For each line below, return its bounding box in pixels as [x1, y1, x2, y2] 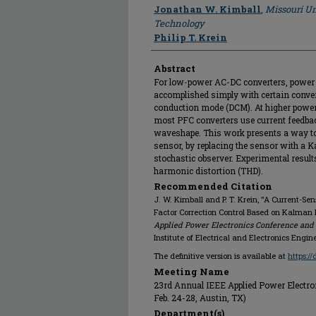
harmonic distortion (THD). [154, 165, 263, 176]
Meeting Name [154, 265, 229, 278]
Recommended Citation [154, 180, 272, 193]
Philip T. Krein [154, 31, 227, 44]
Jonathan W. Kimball [154, 3, 261, 16]
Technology [154, 17, 205, 30]
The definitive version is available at [154, 250, 288, 261]
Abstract [154, 62, 195, 75]
